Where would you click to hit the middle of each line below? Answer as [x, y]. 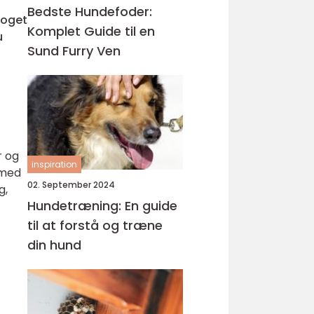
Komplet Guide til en [91, 31]
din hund [54, 245]
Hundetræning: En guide [102, 206]
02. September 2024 [71, 185]
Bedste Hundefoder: [90, 12]
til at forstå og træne [95, 225]
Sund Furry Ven [74, 51]
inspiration [54, 164]
